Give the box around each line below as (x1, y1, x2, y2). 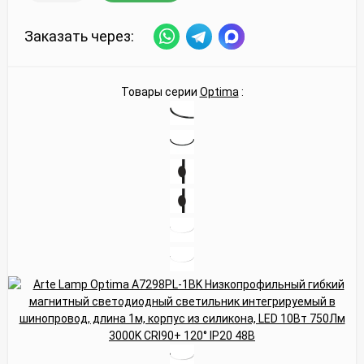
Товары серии (120, 84, 200, 98)
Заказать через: (24, 28, 134, 45)
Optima (199, 84, 239, 98)
